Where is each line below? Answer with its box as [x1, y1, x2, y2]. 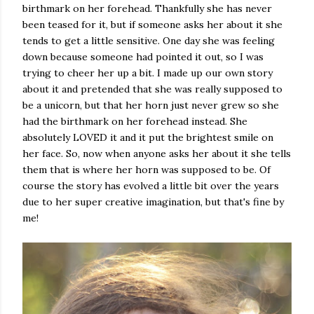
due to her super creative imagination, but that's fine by [22, 195, 284, 208]
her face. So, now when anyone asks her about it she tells [22, 146, 291, 160]
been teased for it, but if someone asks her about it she [22, 18, 282, 31]
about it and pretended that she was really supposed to [22, 82, 282, 95]
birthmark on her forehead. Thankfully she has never [22, 1, 272, 15]
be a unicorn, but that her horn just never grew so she [22, 98, 279, 111]
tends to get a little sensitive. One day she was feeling [22, 34, 275, 47]
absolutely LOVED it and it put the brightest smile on [22, 130, 273, 144]
